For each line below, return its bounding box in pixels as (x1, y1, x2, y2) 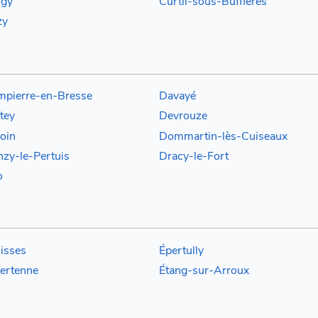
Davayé (159, 87, 196, 104)
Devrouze (159, 108, 207, 124)
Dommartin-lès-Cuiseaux (159, 128, 287, 144)
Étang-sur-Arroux (159, 263, 249, 279)
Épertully (159, 242, 204, 258)
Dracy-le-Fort (159, 148, 229, 164)
